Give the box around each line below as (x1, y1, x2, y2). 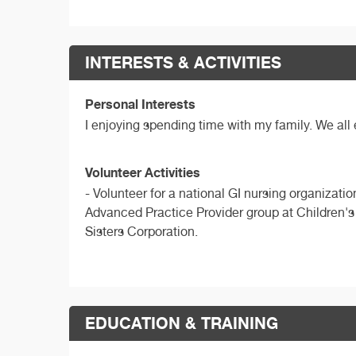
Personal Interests (85, 96, 195, 113)
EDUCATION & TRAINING (85, 312, 278, 333)
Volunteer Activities (85, 164, 200, 181)
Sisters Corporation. (85, 224, 198, 240)
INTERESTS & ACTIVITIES (85, 52, 281, 73)
